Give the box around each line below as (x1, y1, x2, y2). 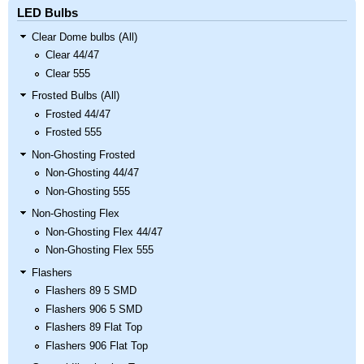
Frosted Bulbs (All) (32, 90, 120, 102)
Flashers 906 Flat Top (45, 340, 148, 352)
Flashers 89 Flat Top (45, 322, 142, 334)
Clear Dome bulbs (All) (32, 31, 138, 43)
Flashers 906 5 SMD (45, 303, 142, 315)
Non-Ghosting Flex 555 (45, 245, 154, 257)
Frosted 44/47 (45, 108, 110, 120)
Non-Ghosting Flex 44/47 (45, 226, 162, 238)
